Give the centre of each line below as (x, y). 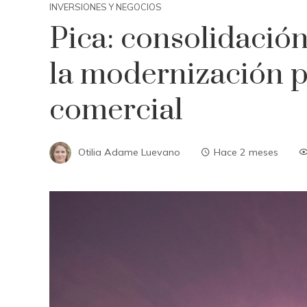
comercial (116, 110)
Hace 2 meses (246, 152)
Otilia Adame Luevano (129, 152)
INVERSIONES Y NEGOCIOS (106, 7)
